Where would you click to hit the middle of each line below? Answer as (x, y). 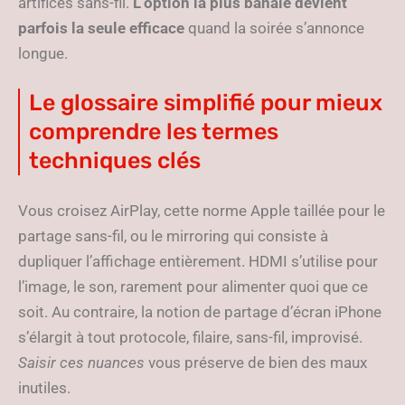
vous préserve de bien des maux (256, 363)
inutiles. (44, 388)
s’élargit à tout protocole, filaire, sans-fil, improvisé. (190, 338)
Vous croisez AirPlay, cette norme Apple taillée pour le (202, 211)
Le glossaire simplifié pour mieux (206, 103)
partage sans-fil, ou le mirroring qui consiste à (173, 236)
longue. (43, 54)
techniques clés (115, 161)
